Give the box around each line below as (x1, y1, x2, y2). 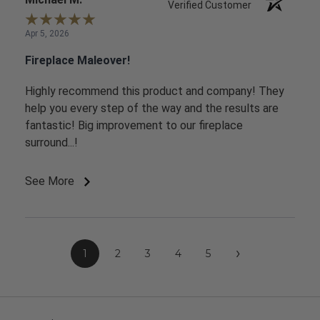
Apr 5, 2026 (25, 28, 69, 39)
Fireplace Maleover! (25, 53, 130, 67)
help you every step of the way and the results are (25, 101, 279, 116)
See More (25, 174, 77, 189)
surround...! (25, 136, 78, 150)
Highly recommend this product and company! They (25, 84, 284, 99)
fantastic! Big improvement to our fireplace (25, 119, 243, 133)
